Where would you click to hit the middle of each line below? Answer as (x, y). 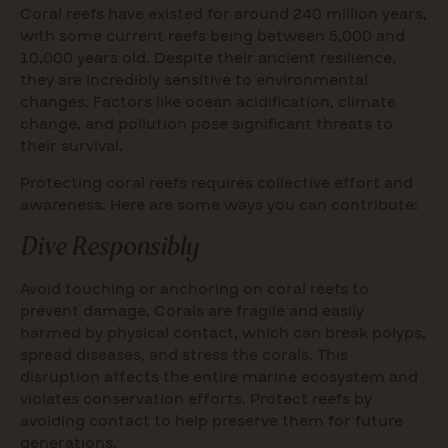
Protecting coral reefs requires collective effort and (216, 182)
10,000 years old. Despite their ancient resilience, (208, 58)
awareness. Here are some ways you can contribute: (218, 204)
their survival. (71, 146)
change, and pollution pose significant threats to (206, 124)
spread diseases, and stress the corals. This (184, 354)
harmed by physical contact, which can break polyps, (223, 332)
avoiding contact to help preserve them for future (211, 420)
